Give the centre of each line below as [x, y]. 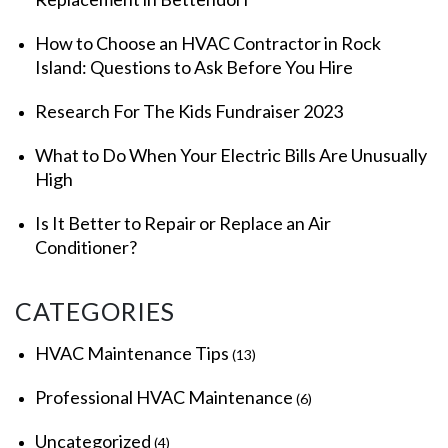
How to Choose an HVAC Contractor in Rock [208, 43]
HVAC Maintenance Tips [132, 353]
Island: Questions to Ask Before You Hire [194, 67]
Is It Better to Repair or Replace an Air [183, 223]
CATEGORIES [95, 311]
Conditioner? [86, 247]
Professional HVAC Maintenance [164, 397]
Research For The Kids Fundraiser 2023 [189, 111]
